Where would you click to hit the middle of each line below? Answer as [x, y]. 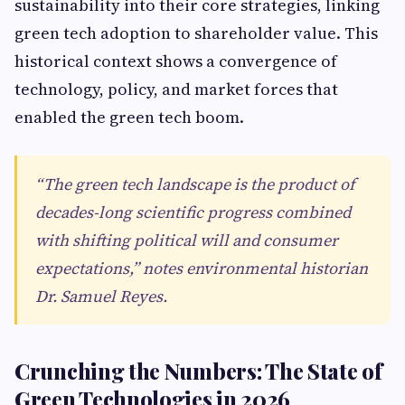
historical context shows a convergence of [176, 61]
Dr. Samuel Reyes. [101, 296]
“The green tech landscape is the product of [195, 184]
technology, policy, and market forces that [176, 89]
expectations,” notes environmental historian [202, 268]
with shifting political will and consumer [187, 240]
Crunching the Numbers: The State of [198, 371]
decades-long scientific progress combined [193, 212]
